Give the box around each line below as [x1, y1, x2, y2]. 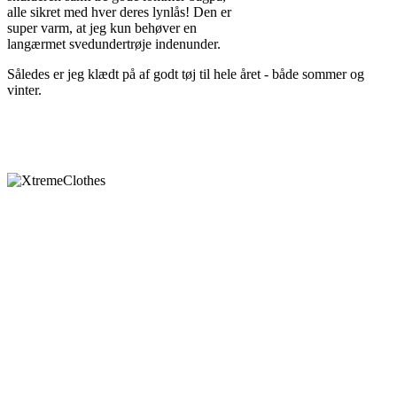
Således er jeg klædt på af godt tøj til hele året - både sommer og [7, 66, 364, 82]
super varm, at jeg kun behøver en [7, 20, 197, 36]
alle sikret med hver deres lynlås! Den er [7, 4, 231, 20]
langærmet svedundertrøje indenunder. [7, 36, 221, 52]
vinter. [7, 82, 42, 98]
